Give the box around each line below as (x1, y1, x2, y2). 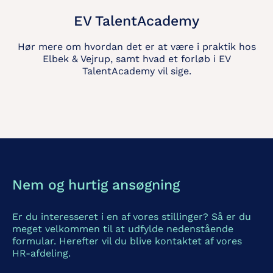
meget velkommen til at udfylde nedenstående (12, 223, 233, 235)
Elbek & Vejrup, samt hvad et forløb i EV (42, 53, 231, 65)
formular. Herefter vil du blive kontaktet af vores (12, 235, 242, 247)
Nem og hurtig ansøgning (12, 177, 180, 194)
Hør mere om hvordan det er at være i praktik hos (17, 41, 256, 53)
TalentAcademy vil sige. (82, 65, 191, 77)
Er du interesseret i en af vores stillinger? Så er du (12, 211, 251, 223)
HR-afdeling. (12, 247, 71, 260)
